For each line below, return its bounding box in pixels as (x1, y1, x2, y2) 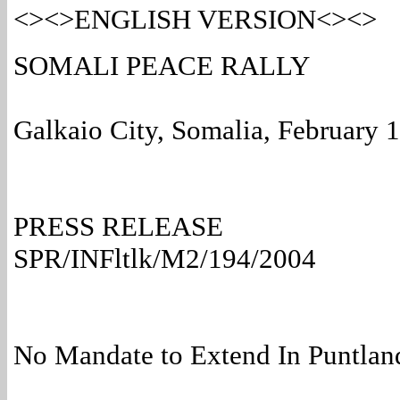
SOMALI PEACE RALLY (13, 50, 310, 81)
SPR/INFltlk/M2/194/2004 (13, 243, 316, 274)
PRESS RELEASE (13, 211, 223, 242)
